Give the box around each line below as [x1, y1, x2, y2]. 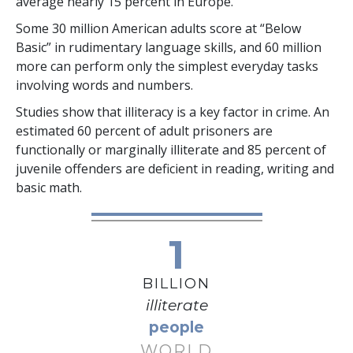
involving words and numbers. [16, 76, 193, 95]
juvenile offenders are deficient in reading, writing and [16, 160, 334, 178]
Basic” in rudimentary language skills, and [16, 39, 265, 57]
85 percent [247, 141, 310, 159]
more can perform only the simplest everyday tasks [16, 58, 318, 76]
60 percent [77, 122, 140, 140]
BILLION [143, 275, 210, 293]
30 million [52, 20, 109, 38]
